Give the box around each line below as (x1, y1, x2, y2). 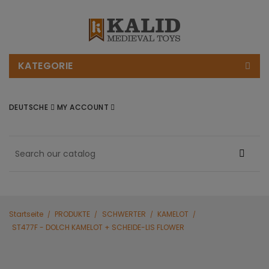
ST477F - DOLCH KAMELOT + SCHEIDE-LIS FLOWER (12, 222, 184, 232)
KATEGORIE (18, 59, 73, 73)
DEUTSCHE (9, 102, 50, 112)
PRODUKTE (55, 209, 91, 219)
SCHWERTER (101, 209, 146, 219)
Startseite (9, 209, 43, 219)
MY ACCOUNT (57, 102, 111, 112)
